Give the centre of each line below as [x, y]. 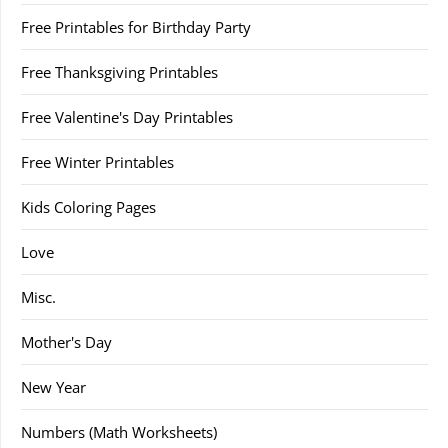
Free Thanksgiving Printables [119, 72]
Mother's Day [66, 342]
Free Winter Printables [97, 162]
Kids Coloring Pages [88, 207]
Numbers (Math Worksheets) [119, 432]
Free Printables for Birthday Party [136, 27]
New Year [53, 387]
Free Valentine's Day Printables [127, 117]
